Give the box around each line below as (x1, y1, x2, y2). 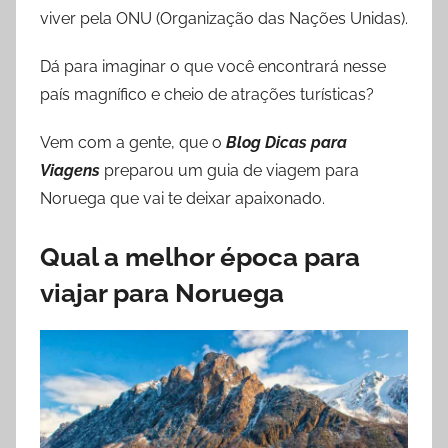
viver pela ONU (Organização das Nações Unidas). (40, 8, 408, 28)
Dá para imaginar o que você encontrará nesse (40, 56, 386, 76)
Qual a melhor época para (40, 241, 360, 272)
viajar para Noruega (40, 277, 284, 308)
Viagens (40, 160, 100, 180)
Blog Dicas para (226, 132, 347, 152)
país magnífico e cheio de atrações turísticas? (40, 84, 374, 104)
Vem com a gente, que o (40, 132, 226, 152)
